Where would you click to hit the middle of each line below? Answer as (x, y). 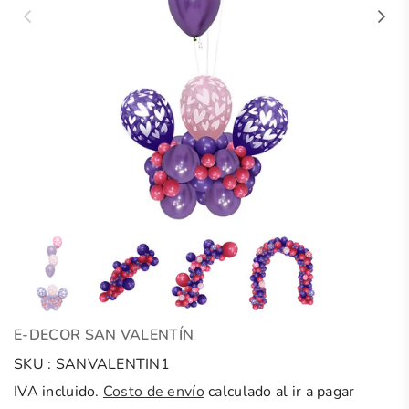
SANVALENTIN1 (113, 365)
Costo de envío (153, 392)
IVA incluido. (58, 392)
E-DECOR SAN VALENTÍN (104, 336)
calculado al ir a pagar (279, 392)
